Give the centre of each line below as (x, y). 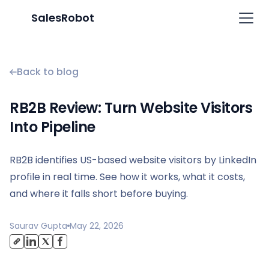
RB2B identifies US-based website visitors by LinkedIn (133, 160)
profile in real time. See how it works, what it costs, (127, 177)
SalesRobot (63, 18)
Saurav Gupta (38, 226)
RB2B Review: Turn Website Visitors (131, 108)
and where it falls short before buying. (99, 194)
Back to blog (48, 72)
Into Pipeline (53, 127)
